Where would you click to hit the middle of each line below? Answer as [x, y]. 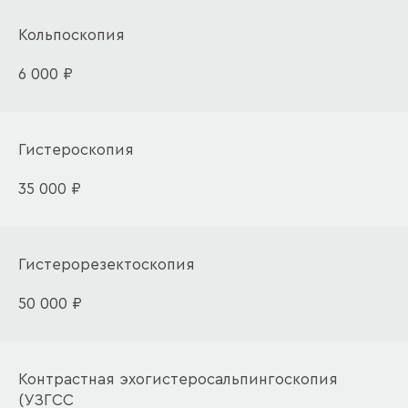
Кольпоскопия [71, 35]
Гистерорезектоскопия [107, 265]
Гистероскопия [76, 150]
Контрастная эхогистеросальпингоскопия [178, 379]
